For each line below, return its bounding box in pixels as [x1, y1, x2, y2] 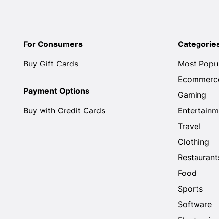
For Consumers [23, 39, 83, 49]
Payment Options [23, 86, 89, 96]
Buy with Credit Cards [23, 106, 105, 115]
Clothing [178, 137, 209, 147]
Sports [178, 184, 203, 194]
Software [178, 199, 212, 209]
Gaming [178, 90, 206, 100]
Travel [178, 121, 200, 131]
